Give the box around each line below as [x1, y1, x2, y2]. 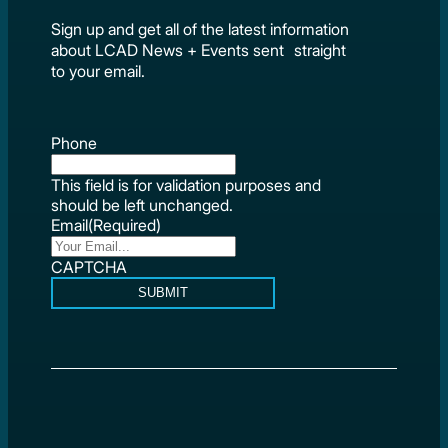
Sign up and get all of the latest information [51, 18, 350, 39]
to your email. [51, 60, 150, 81]
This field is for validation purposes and [51, 174, 322, 195]
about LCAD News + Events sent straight [51, 39, 347, 60]
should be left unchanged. [51, 194, 234, 215]
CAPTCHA [51, 256, 128, 277]
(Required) [88, 214, 162, 235]
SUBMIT [138, 285, 189, 301]
